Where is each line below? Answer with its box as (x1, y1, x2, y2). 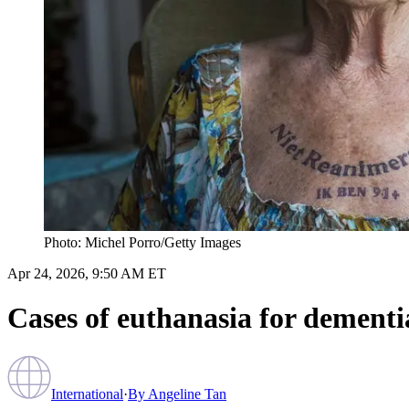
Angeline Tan (148, 385, 226, 402)
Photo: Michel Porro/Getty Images (44, 234, 241, 250)
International (51, 385, 123, 402)
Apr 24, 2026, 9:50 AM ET (7, 265, 166, 281)
